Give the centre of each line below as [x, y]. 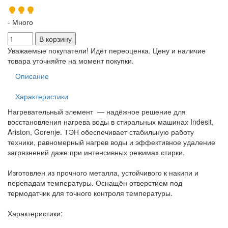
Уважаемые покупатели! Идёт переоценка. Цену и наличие [107, 51]
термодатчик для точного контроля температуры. [90, 193]
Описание [32, 76]
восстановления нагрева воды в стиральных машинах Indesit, [111, 122]
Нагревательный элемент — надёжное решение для [97, 112]
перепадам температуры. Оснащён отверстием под [95, 183]
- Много [20, 22]
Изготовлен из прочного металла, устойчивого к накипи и [103, 173]
